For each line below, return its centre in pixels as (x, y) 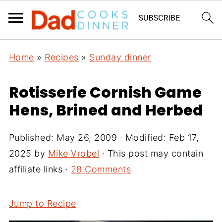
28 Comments (101, 169)
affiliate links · (40, 169)
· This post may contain (151, 153)
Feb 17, (184, 138)
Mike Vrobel (74, 153)
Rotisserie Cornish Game (105, 93)
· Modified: (143, 138)
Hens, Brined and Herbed (106, 111)
